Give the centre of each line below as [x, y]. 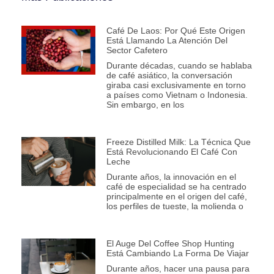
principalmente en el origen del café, [176, 197]
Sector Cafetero [137, 50]
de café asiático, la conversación [169, 76]
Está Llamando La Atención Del [167, 41]
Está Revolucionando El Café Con [172, 152]
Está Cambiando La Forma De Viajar [177, 254]
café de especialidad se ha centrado [176, 187]
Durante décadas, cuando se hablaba [179, 66]
